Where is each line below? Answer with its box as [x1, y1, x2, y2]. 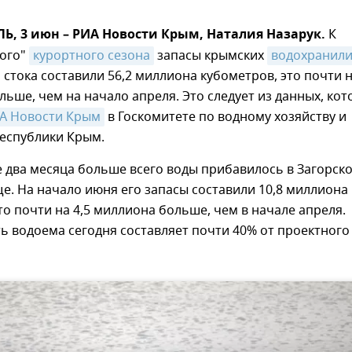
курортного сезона [33, 46, 150, 66]
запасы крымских [154, 46, 267, 66]
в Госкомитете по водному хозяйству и [104, 108, 346, 127]
